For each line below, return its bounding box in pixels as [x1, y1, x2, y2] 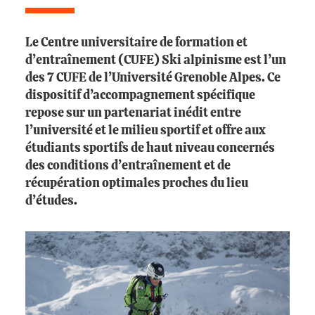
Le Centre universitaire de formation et [25, 37, 247, 49]
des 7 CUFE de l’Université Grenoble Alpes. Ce [25, 72, 281, 84]
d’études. [25, 195, 77, 207]
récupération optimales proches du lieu [25, 177, 248, 190]
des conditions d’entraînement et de [25, 160, 231, 172]
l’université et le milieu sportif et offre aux [25, 124, 266, 137]
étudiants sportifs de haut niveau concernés [25, 142, 275, 155]
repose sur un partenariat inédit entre [25, 107, 241, 120]
